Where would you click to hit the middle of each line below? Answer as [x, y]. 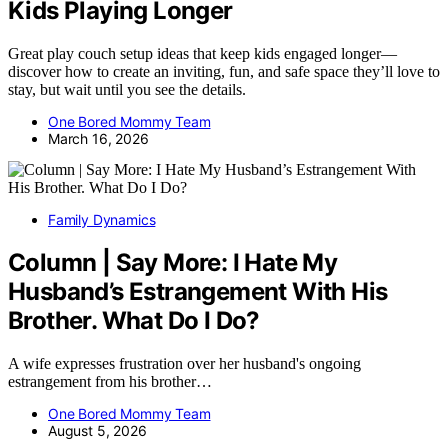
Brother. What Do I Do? [134, 321]
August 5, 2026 [97, 431]
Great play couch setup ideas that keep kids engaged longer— [202, 54]
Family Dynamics [102, 220]
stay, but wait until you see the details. [127, 90]
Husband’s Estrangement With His [198, 292]
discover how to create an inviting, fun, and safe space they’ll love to [224, 72]
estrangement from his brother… [110, 382]
